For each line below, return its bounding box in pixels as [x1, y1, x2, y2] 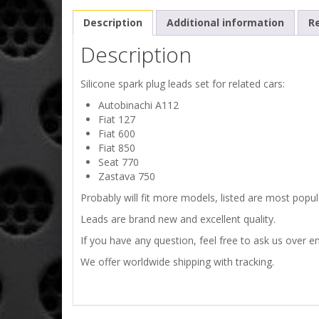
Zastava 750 [98, 169, 155, 184]
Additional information [167, 16, 284, 30]
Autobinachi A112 [98, 98, 179, 113]
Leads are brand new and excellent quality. [80, 212, 276, 226]
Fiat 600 [98, 127, 135, 141]
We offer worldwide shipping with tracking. [80, 255, 274, 269]
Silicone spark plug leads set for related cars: [80, 77, 285, 91]
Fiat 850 [98, 141, 135, 155]
